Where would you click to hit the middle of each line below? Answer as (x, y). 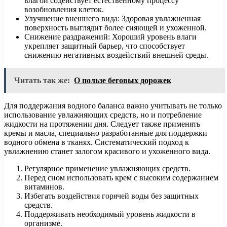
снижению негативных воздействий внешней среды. (116, 55)
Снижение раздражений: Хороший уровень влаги (110, 36)
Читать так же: (42, 80)
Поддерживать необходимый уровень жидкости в (110, 214)
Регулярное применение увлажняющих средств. (107, 168)
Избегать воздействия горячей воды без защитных (111, 196)
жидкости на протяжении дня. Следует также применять (102, 124)
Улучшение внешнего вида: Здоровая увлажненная (112, 18)
